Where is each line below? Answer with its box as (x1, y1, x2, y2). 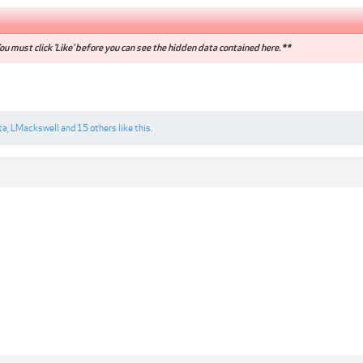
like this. (117, 122, 152, 134)
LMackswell (11, 122, 59, 134)
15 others (77, 122, 117, 134)
